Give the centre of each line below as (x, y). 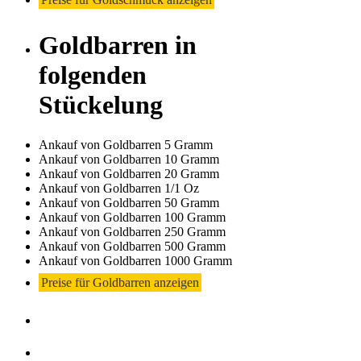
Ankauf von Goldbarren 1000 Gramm (135, 260)
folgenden (93, 75)
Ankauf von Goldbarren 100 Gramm (132, 217)
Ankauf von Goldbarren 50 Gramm (129, 202)
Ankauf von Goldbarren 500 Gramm (132, 246)
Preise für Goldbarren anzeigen (120, 282)
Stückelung (101, 105)
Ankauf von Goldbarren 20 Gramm (129, 173)
